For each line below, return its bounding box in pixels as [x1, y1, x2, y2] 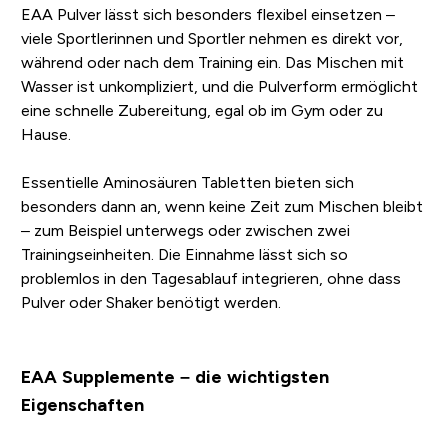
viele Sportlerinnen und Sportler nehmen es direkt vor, [20, 30, 403, 48]
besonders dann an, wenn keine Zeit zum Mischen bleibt [20, 198, 423, 216]
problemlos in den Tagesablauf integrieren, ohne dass [20, 270, 401, 288]
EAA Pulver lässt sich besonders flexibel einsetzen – [20, 6, 395, 24]
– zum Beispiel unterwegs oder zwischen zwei [20, 222, 350, 240]
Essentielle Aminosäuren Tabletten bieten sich [20, 174, 354, 192]
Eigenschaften [20, 395, 144, 416]
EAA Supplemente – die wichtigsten [20, 367, 329, 388]
